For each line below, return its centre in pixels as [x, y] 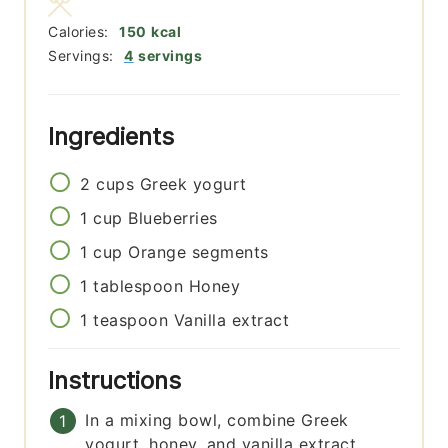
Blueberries [173, 217]
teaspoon [131, 319]
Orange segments [198, 251]
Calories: [81, 31]
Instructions [118, 380]
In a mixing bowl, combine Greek [217, 419]
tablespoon [138, 285]
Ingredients [115, 136]
